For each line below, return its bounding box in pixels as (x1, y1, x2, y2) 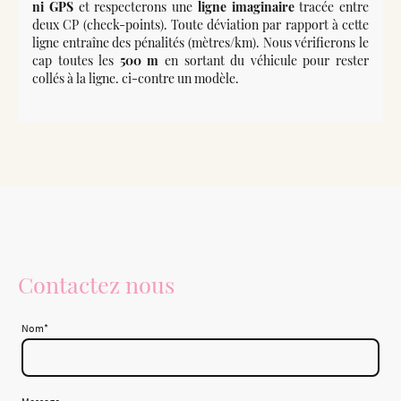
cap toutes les (32, 52, 120, 70)
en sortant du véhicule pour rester (158, 52, 370, 70)
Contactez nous (18, 269, 175, 300)
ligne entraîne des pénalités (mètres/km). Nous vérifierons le (32, 34, 369, 52)
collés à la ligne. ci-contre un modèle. (32, 70, 239, 88)
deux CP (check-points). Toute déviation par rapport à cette (32, 16, 369, 34)
